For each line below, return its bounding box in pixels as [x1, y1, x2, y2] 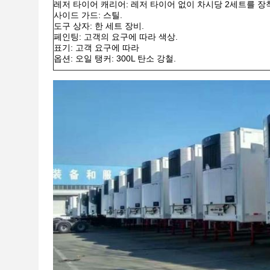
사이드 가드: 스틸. [54, 10, 122, 20]
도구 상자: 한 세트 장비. [54, 21, 144, 31]
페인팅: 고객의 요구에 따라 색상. [54, 32, 178, 42]
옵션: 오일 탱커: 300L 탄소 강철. [54, 54, 176, 63]
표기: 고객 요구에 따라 [54, 43, 139, 52]
